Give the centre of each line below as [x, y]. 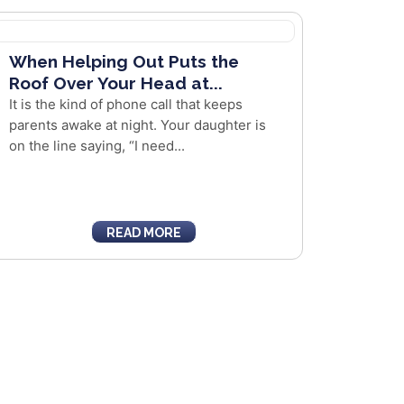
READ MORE [143, 233]
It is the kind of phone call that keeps [125, 104]
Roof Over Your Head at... [115, 83]
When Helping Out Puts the [124, 61]
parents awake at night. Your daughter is [137, 125]
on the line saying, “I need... [96, 146]
